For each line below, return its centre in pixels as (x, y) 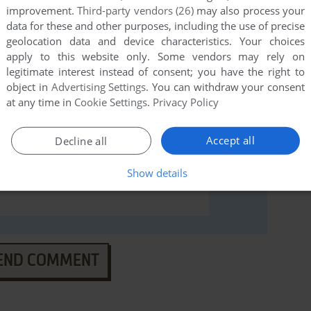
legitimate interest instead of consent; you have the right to (155, 72)
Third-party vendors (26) (135, 11)
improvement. (42, 11)
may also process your (249, 11)
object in (29, 87)
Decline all (81, 141)
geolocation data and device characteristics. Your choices (155, 41)
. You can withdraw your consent (225, 87)
